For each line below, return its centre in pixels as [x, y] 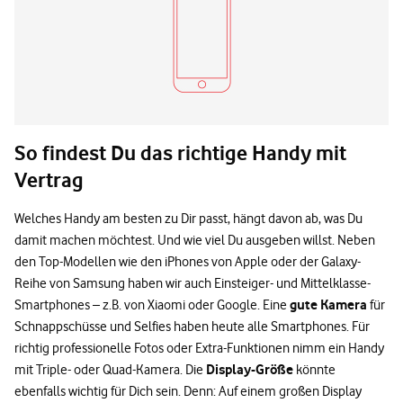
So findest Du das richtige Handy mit [180, 152]
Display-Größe [250, 369]
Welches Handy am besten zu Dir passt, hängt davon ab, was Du [188, 218]
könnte [314, 369]
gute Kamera [328, 304]
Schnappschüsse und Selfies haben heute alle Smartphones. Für [192, 326]
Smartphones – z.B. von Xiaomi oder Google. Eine [152, 304]
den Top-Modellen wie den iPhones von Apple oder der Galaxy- [188, 261]
